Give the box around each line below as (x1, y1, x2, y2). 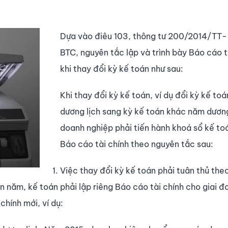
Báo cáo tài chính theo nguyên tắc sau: (60, 139, 213, 150)
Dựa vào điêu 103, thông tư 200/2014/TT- (60, 31, 227, 42)
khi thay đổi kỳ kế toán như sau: (60, 64, 183, 74)
